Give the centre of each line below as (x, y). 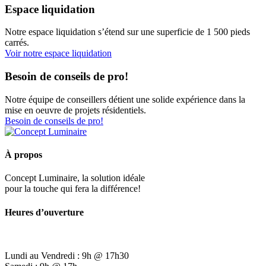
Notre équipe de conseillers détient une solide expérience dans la (125, 99)
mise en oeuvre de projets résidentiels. (75, 110)
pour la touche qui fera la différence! (73, 189)
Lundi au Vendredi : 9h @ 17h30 (67, 255)
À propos (23, 155)
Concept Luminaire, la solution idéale (75, 178)
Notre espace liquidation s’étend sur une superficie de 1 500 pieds (127, 32)
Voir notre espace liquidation (58, 53)
